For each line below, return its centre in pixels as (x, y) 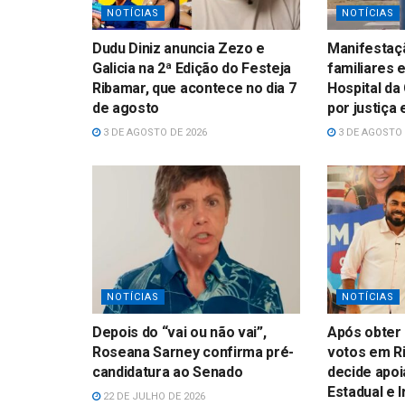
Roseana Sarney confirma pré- (193, 353)
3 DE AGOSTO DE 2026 (154, 133)
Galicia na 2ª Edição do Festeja (192, 69)
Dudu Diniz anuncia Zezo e (179, 49)
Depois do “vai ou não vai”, (179, 333)
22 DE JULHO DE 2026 (153, 397)
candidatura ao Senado (168, 372)
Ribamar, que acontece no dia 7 (194, 89)
